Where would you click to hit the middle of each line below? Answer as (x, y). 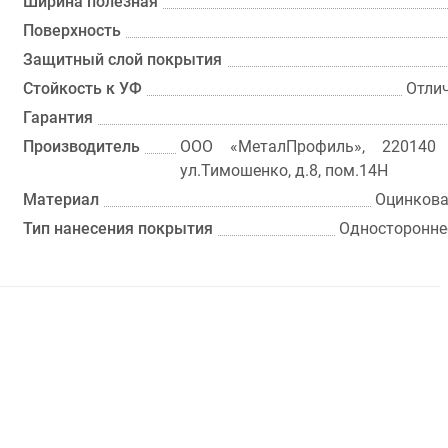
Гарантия (58, 117)
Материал (61, 199)
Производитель (82, 146)
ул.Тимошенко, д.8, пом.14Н (284, 170)
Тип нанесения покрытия (118, 228)
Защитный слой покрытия (123, 59)
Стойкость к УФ (83, 88)
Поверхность (72, 30)
